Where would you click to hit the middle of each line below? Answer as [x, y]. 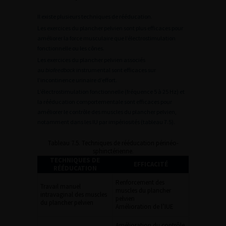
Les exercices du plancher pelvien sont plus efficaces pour [110, 28]
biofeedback [60, 70]
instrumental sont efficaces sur [116, 70]
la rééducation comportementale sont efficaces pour [105, 101]
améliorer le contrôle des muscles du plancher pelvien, [107, 111]
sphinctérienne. [113, 151]
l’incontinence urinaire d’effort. [77, 80]
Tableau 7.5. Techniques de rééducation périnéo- [113, 143]
